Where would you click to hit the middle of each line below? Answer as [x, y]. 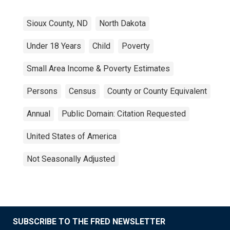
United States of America [72, 136]
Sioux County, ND [57, 23]
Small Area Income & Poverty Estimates [98, 69]
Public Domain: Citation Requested [124, 114]
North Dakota [122, 23]
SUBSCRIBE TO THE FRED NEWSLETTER [89, 222]
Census [82, 91]
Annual [39, 114]
